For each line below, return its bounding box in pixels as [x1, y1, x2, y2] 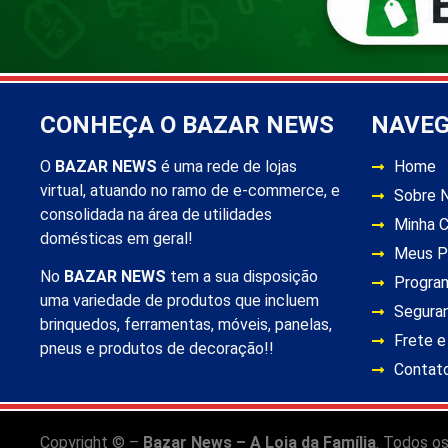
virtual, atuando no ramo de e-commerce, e [40, 180, 340, 200]
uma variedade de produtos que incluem [40, 291, 319, 311]
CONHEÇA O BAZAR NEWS [40, 110, 334, 139]
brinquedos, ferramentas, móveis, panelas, [40, 315, 332, 335]
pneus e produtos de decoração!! [40, 339, 274, 359]
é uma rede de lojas [157, 156, 297, 176]
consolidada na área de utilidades [40, 204, 272, 224]
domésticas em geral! [40, 228, 193, 248]
